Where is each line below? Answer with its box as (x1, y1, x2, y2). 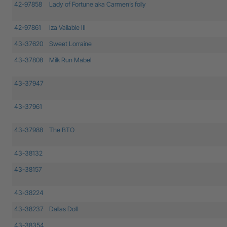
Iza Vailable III (49, 23, 86, 31)
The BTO (49, 126, 74, 134)
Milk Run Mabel (49, 56, 91, 64)
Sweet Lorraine (49, 40, 92, 48)
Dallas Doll (49, 205, 78, 213)
